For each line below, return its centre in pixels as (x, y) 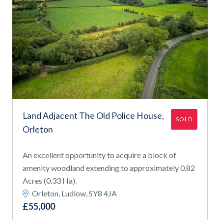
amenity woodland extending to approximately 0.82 (109, 167)
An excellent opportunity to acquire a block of (99, 155)
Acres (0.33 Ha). (50, 180)
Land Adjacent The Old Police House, (93, 115)
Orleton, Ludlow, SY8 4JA (74, 193)
